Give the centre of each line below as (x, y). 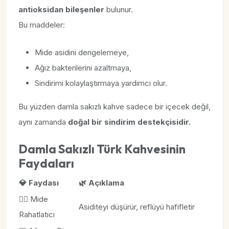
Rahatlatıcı (37, 214)
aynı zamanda (43, 122)
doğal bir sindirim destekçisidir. (129, 122)
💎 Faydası (39, 183)
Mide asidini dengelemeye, (82, 52)
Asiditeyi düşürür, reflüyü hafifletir (137, 207)
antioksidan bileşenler (61, 9)
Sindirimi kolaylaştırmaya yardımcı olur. (101, 83)
